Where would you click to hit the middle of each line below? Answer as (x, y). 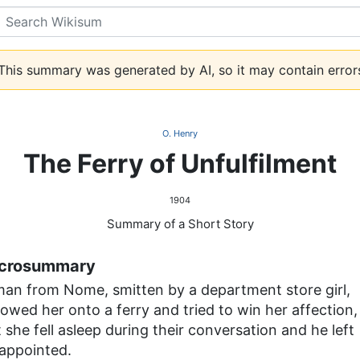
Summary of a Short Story (180, 224)
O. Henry (180, 133)
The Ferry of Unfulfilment (180, 164)
